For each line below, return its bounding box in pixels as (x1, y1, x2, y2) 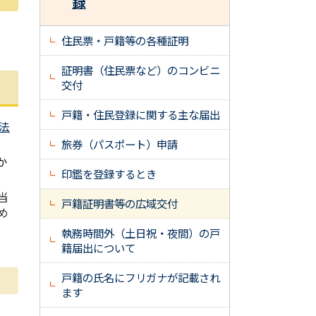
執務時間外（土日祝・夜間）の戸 (61, 225, 220, 241)
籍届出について (61, 240, 135, 255)
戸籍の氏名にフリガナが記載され (61, 269, 220, 285)
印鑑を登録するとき (61, 166, 157, 181)
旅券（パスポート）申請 (61, 136, 178, 152)
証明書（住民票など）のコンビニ (61, 62, 220, 78)
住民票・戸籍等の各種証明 (61, 32, 188, 48)
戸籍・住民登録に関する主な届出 (61, 107, 220, 122)
